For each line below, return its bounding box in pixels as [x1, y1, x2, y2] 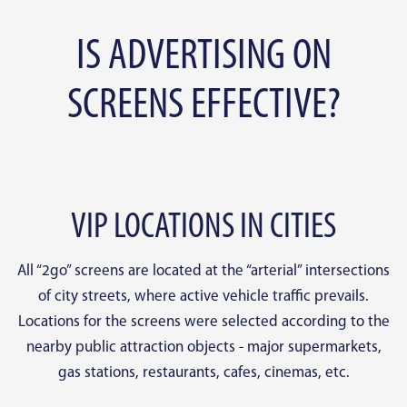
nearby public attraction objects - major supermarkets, [25, 340, 382, 356]
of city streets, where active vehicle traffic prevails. [38, 289, 369, 305]
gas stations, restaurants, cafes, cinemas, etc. [57, 365, 350, 382]
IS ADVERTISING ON [75, 35, 332, 80]
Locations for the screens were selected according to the [17, 314, 390, 331]
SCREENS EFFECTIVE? [66, 84, 341, 129]
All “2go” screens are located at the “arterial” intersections [17, 263, 390, 280]
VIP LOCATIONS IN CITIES [71, 210, 336, 247]
